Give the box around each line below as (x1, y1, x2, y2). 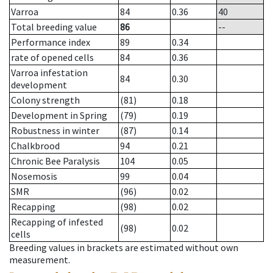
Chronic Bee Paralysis (11, 155, 100, 168)
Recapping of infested (11, 216, 103, 229)
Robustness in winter (11, 124, 99, 137)
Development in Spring (11, 109, 107, 122)
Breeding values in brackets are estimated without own (9, 241, 238, 254)
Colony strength (11, 94, 80, 107)
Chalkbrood (11, 140, 60, 152)
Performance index (11, 36, 90, 49)
